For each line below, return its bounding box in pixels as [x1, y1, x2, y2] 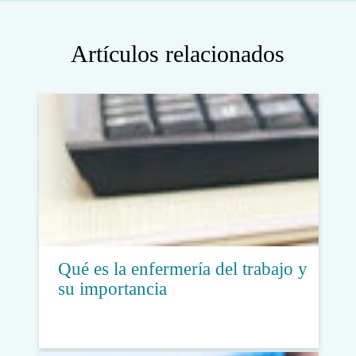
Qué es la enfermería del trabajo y [57, 258, 308, 279]
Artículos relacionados [71, 40, 285, 68]
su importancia [57, 278, 167, 299]
